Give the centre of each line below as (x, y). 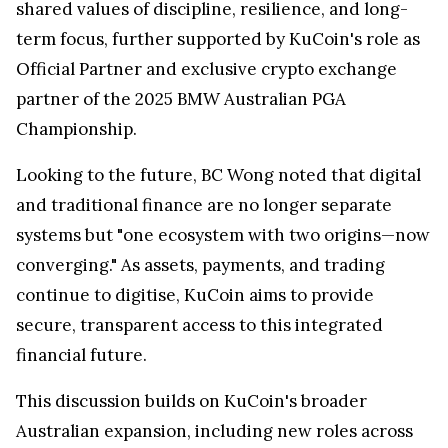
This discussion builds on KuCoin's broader (191, 401)
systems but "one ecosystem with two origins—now (223, 235)
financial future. (81, 355)
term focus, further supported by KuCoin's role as (218, 39)
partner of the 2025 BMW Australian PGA (181, 99)
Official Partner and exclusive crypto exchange (206, 69)
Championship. (76, 129)
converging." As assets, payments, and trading (200, 265)
